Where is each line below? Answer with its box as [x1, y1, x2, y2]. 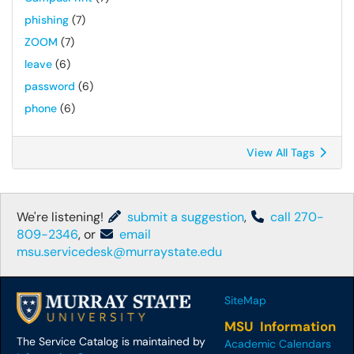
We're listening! [17, 209, 107, 225]
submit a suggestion [124, 209, 244, 225]
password [24, 79, 75, 93]
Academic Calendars [224, 337, 331, 351]
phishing [24, 13, 69, 27]
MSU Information [224, 318, 336, 335]
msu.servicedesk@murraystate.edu [17, 243, 222, 260]
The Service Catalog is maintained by [17, 334, 205, 348]
